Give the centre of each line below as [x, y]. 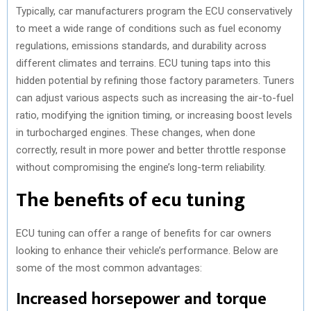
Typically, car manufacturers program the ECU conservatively [154, 11]
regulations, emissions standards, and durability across [141, 45]
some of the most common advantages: [109, 268]
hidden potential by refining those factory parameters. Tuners [155, 80]
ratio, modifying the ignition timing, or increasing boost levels [154, 115]
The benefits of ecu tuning [131, 200]
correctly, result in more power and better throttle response [151, 150]
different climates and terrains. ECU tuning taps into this [143, 63]
